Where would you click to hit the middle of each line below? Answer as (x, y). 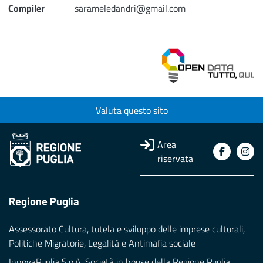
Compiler (26, 9)
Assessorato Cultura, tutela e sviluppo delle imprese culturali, (127, 229)
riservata (176, 159)
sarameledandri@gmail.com (130, 9)
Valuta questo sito (131, 111)
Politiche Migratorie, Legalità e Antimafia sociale (102, 243)
